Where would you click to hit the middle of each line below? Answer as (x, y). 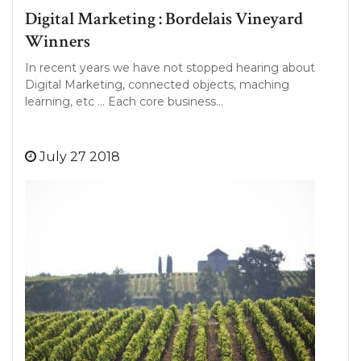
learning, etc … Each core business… (124, 102)
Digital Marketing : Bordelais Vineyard (164, 19)
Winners (58, 41)
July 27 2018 (80, 157)
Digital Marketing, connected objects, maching (157, 85)
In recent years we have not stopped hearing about (170, 68)
